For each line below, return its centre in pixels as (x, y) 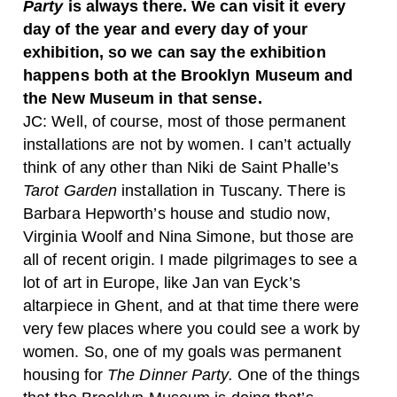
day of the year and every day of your (166, 29)
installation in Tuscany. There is (234, 190)
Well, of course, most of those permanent (198, 121)
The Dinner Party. (172, 374)
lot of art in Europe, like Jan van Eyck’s (162, 282)
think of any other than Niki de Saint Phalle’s (181, 167)
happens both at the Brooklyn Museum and (188, 75)
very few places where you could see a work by (192, 328)
